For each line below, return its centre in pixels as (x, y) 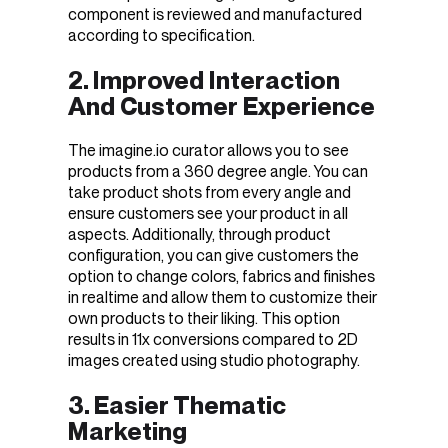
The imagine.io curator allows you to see (208, 151)
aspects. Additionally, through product (199, 235)
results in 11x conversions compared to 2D (213, 340)
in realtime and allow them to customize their (222, 298)
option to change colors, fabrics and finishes (221, 277)
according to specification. (163, 35)
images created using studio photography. (215, 361)
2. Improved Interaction (204, 79)
